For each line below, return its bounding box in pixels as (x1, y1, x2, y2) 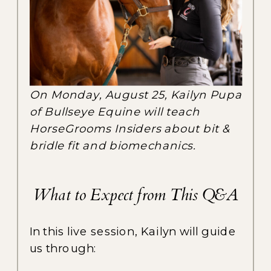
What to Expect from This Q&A (33, 184, 239, 206)
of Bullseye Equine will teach (30, 104, 200, 119)
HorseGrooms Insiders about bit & (30, 121, 230, 135)
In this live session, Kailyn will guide (30, 224, 237, 238)
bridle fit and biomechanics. (30, 138, 196, 152)
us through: (30, 241, 97, 255)
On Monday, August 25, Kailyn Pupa (30, 87, 242, 102)
